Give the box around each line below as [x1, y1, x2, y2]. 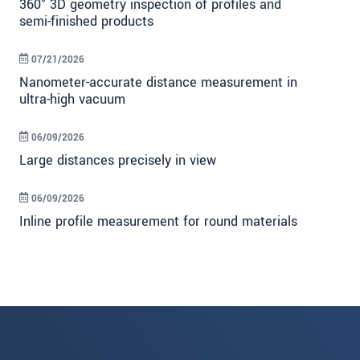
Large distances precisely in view [19, 151, 216, 170]
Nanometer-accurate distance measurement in [19, 73, 297, 92]
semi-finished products [19, 12, 153, 31]
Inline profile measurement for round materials [19, 212, 297, 231]
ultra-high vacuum [19, 90, 125, 109]
